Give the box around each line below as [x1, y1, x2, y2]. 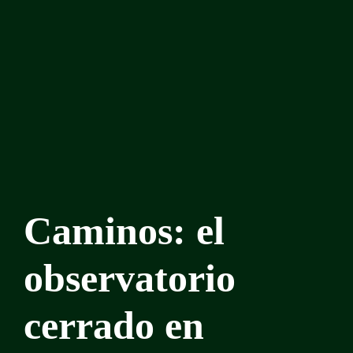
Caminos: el [24, 208, 225, 253]
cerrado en [24, 303, 204, 347]
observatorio [24, 255, 236, 300]
